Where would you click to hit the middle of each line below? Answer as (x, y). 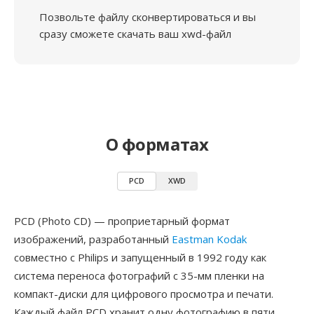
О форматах (157, 144)
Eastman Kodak (209, 239)
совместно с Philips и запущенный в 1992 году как (140, 257)
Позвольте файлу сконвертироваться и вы (148, 17)
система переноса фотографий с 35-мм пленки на (139, 275)
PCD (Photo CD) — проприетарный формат (122, 221)
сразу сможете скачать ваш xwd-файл (135, 34)
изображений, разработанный (93, 239)
